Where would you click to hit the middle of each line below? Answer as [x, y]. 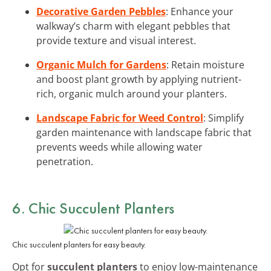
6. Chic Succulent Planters [93, 208]
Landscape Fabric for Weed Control [120, 118]
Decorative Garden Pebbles [101, 11]
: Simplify [224, 118]
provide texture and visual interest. [116, 40]
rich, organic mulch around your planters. [132, 93]
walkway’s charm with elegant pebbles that [133, 26]
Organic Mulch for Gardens [101, 64]
